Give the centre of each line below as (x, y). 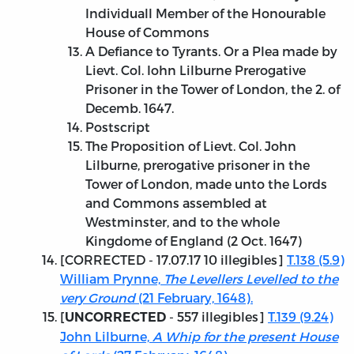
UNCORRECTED (115, 318)
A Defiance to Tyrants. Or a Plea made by (211, 51)
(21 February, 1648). (194, 298)
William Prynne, (112, 279)
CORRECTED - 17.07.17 (133, 260)
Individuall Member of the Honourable (205, 13)
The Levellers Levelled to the (251, 279)
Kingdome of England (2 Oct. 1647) (194, 241)
